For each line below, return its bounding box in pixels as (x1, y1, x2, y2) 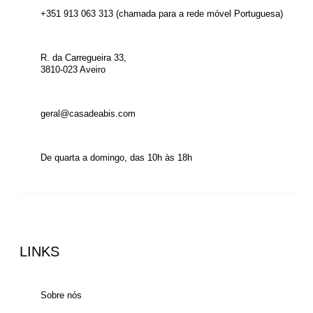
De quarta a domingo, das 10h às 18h (41, 152, 192, 163)
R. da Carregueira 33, (41, 52, 126, 63)
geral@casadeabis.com (41, 108, 136, 119)
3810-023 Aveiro (41, 64, 105, 75)
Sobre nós (41, 290, 82, 300)
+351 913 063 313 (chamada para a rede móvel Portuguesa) (41, 8, 283, 19)
